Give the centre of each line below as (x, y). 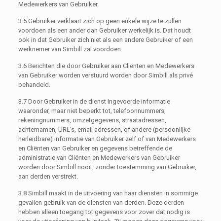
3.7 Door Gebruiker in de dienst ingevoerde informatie (94, 101)
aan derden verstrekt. (48, 176)
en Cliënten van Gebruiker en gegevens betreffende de (95, 148)
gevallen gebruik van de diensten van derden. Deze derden (101, 202)
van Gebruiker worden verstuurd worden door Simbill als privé (105, 75)
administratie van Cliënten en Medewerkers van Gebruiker (99, 157)
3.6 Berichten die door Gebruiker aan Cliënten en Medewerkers (106, 66)
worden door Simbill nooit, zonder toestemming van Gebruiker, (107, 167)
